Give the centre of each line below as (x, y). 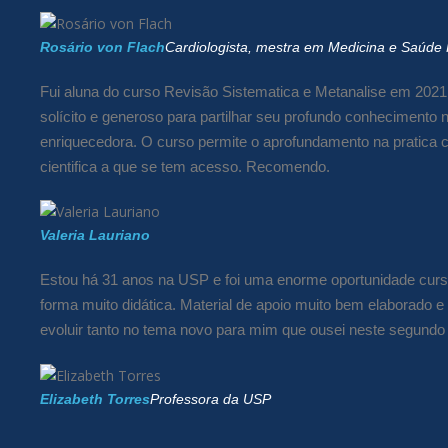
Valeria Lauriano (95, 235)
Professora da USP (210, 399)
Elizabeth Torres (95, 399)
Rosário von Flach (102, 46)
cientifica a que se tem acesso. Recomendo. (185, 166)
